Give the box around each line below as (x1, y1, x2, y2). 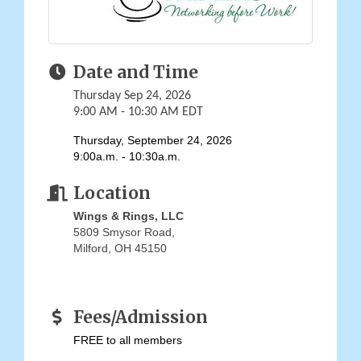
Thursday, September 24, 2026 (73, 134, 232, 147)
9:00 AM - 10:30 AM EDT (73, 106, 203, 119)
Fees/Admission (73, 307, 208, 329)
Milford (73, 242, 108, 255)
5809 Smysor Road (73, 226, 172, 239)
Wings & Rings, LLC (73, 210, 184, 223)
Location (73, 183, 151, 205)
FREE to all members (73, 334, 182, 347)
